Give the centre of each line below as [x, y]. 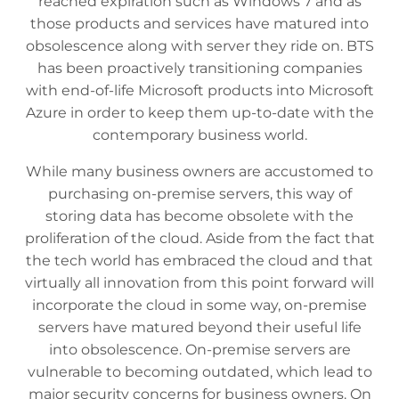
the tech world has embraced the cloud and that [199, 261]
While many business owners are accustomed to [199, 172]
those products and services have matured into [199, 24]
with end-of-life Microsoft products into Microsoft [199, 91]
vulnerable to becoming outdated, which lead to [199, 372]
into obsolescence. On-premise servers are [199, 350]
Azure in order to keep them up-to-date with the [199, 113]
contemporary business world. [199, 135]
